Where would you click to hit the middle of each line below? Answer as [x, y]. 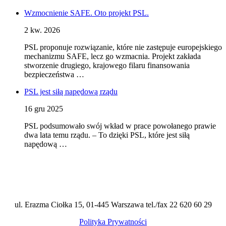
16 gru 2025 [44, 109]
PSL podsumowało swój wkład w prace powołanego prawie [120, 126]
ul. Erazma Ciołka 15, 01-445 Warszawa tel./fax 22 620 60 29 [113, 205]
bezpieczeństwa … [54, 75]
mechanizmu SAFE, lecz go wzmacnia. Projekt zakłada [112, 56]
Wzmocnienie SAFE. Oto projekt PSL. [87, 13]
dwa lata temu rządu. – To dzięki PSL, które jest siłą [107, 135]
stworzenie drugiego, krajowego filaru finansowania [107, 66]
